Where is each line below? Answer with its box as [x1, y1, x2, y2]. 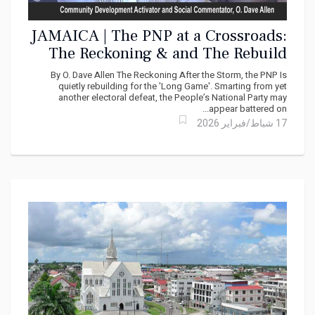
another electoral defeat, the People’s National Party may [58, 90, 287, 104]
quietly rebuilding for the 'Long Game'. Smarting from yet [58, 79, 287, 93]
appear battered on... [209, 101, 287, 115]
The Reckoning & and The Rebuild [49, 42, 287, 64]
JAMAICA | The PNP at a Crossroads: [31, 25, 287, 46]
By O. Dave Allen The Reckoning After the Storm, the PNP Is [51, 67, 287, 82]
